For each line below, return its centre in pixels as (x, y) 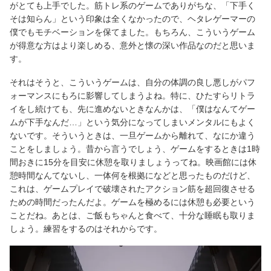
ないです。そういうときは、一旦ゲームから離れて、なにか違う (132, 136)
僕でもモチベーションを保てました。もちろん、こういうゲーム (132, 32)
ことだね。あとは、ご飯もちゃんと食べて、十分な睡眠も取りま (132, 216)
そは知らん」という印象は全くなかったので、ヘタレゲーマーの (132, 19)
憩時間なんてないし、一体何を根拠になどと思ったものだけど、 (132, 176)
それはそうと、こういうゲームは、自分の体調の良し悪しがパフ (132, 83)
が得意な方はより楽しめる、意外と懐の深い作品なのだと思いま (132, 46)
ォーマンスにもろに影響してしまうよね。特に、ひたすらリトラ (132, 96)
